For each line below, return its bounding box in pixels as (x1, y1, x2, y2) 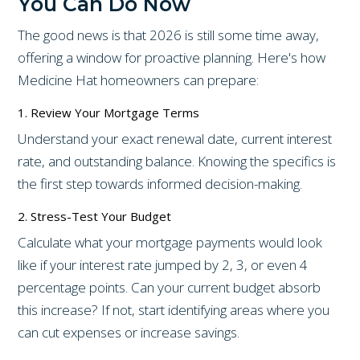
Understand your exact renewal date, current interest (18, 129, 333, 148)
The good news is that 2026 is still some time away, (18, 25, 320, 44)
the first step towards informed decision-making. (18, 174, 303, 193)
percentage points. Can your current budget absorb (18, 277, 321, 297)
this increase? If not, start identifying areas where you (18, 300, 330, 319)
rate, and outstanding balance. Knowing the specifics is (18, 151, 337, 170)
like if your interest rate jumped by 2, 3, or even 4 (18, 255, 309, 274)
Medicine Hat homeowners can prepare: (18, 70, 260, 89)
